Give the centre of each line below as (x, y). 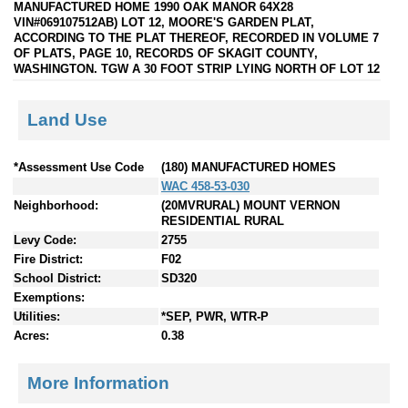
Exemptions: (49, 298)
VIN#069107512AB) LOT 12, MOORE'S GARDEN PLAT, (164, 22)
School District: (57, 279)
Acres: (31, 336)
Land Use (67, 119)
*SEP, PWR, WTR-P (215, 317)
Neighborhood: (56, 206)
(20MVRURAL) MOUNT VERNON (250, 206)
